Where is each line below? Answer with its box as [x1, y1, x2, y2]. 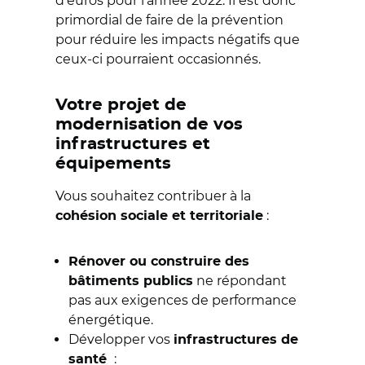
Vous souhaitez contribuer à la [55, 188, 251, 204]
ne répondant [193, 273, 287, 288]
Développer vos [68, 332, 174, 347]
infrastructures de [174, 333, 298, 346]
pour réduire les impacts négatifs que [55, 32, 300, 47]
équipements [55, 156, 176, 172]
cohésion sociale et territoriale [55, 209, 263, 222]
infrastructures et [55, 136, 210, 152]
